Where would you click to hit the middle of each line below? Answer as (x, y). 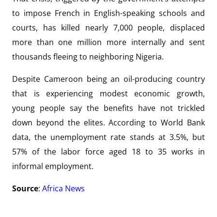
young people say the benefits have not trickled (108, 108)
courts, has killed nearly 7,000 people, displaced (108, 27)
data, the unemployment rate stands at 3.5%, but (108, 137)
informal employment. (53, 166)
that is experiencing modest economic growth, (108, 93)
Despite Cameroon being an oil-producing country (108, 79)
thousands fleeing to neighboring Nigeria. (88, 56)
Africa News (63, 188)
